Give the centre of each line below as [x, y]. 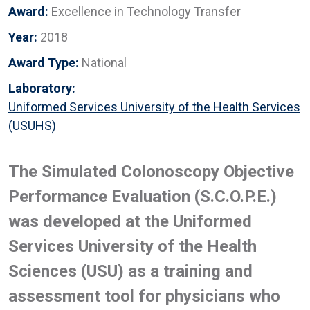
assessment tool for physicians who [144, 296]
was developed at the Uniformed [130, 221]
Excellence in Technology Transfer [146, 11]
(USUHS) [32, 125]
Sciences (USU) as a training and [130, 271]
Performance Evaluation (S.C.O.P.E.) [143, 196]
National [104, 62]
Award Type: [45, 62]
